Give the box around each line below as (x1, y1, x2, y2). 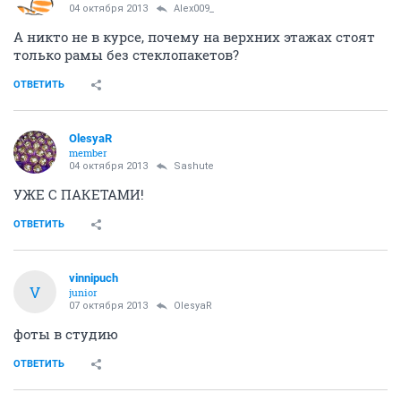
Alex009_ (174, 3, 214, 15)
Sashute (174, 160, 214, 173)
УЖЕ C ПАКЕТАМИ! (13, 185, 144, 204)
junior (69, 286, 98, 300)
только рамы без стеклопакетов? (13, 46, 239, 64)
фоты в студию (13, 325, 118, 344)
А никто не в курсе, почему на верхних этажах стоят (13, 28, 375, 47)
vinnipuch (69, 271, 118, 286)
